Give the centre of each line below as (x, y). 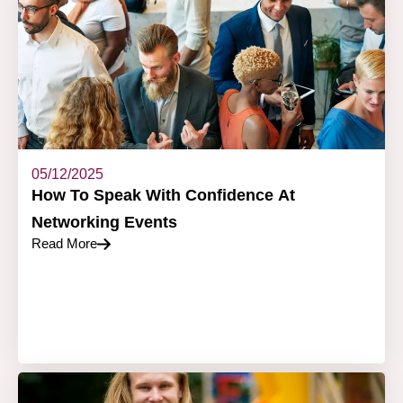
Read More (64, 244)
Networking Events (104, 223)
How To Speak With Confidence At (163, 196)
